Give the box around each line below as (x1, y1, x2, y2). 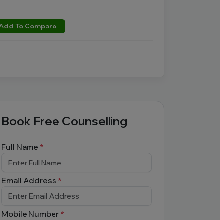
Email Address (1, 175, 58, 185)
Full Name (1, 142, 40, 152)
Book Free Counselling (1, 113, 128, 128)
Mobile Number (1, 209, 60, 219)
